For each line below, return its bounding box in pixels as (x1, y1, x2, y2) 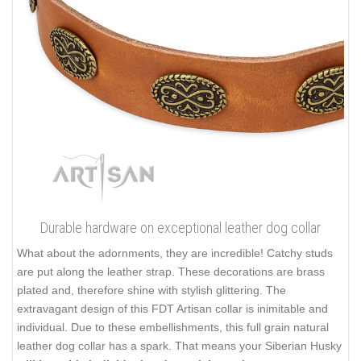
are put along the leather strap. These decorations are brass (17, 264, 325, 278)
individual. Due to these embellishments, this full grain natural (17, 320, 329, 334)
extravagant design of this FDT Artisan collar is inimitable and (17, 301, 328, 315)
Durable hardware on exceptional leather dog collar (40, 218, 321, 236)
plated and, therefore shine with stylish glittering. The (17, 283, 286, 297)
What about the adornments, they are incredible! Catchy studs (17, 246, 333, 259)
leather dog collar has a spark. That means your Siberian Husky (17, 338, 342, 352)
